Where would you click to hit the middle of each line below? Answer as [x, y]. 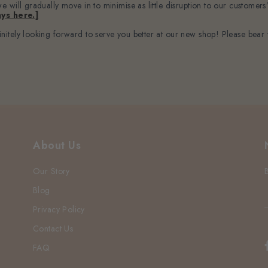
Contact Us [53, 228]
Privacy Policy [59, 209]
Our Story [51, 171]
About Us [57, 145]
